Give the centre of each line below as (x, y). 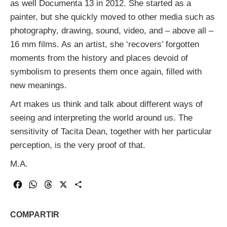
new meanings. (38, 85)
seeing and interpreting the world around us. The (101, 117)
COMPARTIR (34, 214)
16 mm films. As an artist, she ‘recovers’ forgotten (104, 44)
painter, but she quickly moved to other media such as (112, 16)
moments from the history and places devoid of (99, 58)
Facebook (41, 184)
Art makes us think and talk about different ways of (106, 104)
